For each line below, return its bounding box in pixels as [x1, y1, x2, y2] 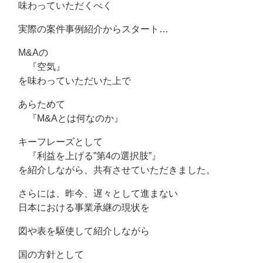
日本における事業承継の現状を [9, 203, 150, 213]
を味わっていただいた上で [9, 76, 131, 86]
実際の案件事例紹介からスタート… [9, 24, 168, 34]
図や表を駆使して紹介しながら [9, 226, 150, 236]
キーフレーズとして [9, 137, 103, 147]
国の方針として [9, 249, 84, 259]
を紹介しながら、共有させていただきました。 [9, 165, 215, 175]
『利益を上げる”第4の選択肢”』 [9, 151, 161, 161]
